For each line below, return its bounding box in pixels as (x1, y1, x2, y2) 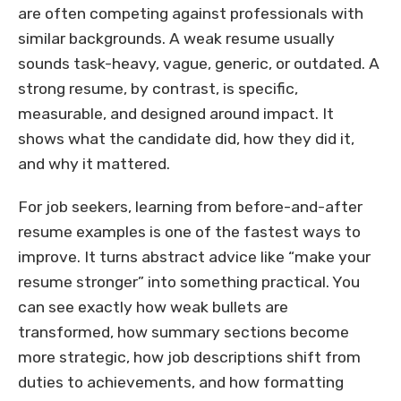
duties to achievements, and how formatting (18, 373, 344, 392)
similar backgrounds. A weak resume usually (18, 30, 335, 48)
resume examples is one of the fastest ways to (18, 223, 361, 242)
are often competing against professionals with (18, 4, 363, 23)
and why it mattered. (18, 155, 170, 174)
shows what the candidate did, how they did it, (18, 130, 354, 149)
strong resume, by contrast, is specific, (18, 80, 298, 98)
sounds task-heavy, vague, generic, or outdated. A (18, 55, 380, 73)
